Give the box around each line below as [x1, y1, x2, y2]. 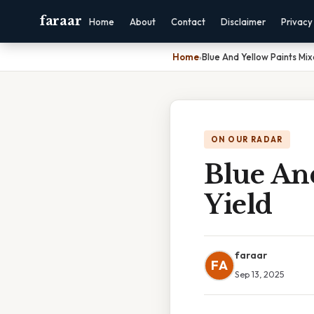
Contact [171, 16, 206, 27]
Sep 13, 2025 [235, 268, 285, 280]
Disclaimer [221, 16, 266, 27]
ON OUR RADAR [211, 135, 283, 144]
